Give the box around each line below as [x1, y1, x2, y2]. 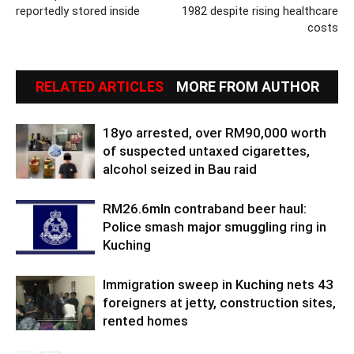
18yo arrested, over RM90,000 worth [103, 124, 326, 141]
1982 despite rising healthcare [182, 3, 338, 18]
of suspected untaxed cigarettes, [103, 142, 310, 159]
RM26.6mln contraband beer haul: [103, 200, 307, 217]
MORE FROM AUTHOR [175, 77, 319, 95]
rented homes [103, 312, 188, 329]
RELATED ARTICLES [35, 77, 164, 95]
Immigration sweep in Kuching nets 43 [103, 276, 333, 292]
